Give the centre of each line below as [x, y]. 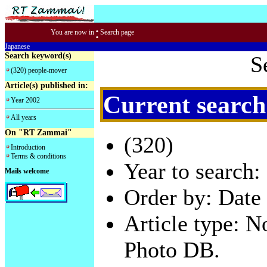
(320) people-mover [39, 71]
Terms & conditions [38, 156]
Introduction [28, 147]
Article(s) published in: [46, 85]
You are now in [72, 32]
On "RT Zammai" [38, 132]
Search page [117, 32]
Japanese [17, 46]
